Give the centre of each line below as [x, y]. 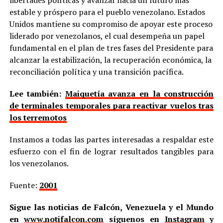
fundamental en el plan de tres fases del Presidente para [111, 48]
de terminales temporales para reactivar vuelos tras [111, 105]
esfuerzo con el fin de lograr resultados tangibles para [111, 151]
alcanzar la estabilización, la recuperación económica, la [110, 59]
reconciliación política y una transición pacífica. [96, 71]
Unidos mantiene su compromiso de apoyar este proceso [111, 24]
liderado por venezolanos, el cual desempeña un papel [107, 36]
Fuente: [24, 185]
